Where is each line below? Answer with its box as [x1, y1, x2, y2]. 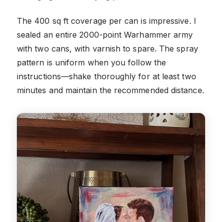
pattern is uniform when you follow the [17, 57, 166, 67]
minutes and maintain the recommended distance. [17, 85, 204, 95]
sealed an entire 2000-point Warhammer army [17, 29, 193, 40]
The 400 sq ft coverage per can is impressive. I [17, 15, 196, 26]
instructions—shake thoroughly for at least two [17, 71, 196, 81]
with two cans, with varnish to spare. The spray [17, 43, 198, 54]
